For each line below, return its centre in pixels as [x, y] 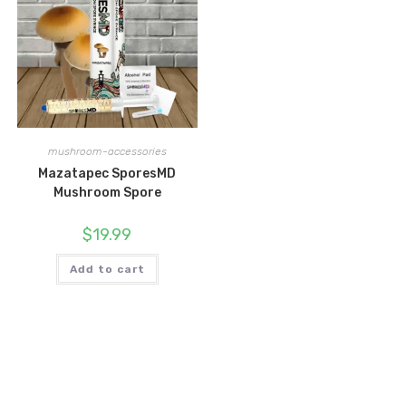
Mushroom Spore [107, 193]
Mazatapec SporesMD [107, 174]
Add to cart [107, 270]
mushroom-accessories [107, 152]
